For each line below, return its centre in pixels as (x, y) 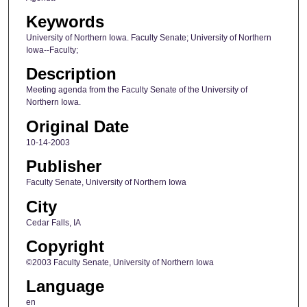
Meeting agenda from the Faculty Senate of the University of (136, 90)
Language (65, 286)
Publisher (63, 167)
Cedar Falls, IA (53, 222)
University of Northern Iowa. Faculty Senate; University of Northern (148, 37)
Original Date (77, 126)
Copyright (65, 246)
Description (71, 74)
